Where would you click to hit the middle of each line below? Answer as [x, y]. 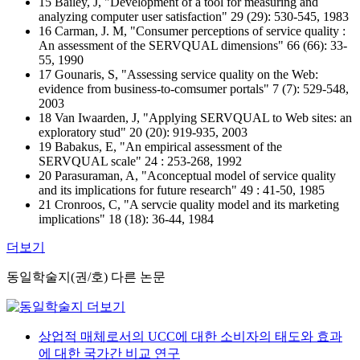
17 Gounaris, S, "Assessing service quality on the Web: [178, 74]
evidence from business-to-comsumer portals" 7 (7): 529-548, [194, 89]
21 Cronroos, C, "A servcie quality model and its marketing [189, 205]
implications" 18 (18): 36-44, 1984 [126, 219]
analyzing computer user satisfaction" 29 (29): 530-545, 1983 [194, 16]
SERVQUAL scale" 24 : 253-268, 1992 [140, 161]
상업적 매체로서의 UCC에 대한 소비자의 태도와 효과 [190, 336]
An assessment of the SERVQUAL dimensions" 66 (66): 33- [193, 45]
